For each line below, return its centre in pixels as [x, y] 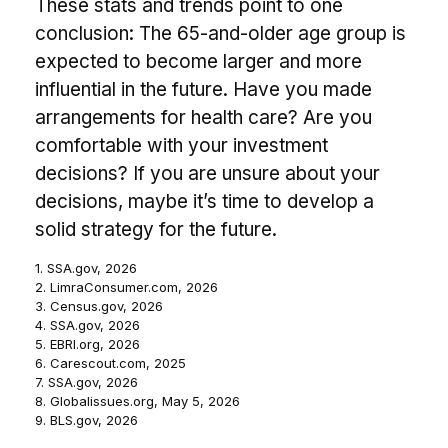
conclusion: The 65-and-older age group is [220, 33]
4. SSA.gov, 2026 [87, 324]
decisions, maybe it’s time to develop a [204, 201]
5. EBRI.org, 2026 [87, 343]
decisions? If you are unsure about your [207, 173]
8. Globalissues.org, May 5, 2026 [137, 400]
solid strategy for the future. [156, 229]
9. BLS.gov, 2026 [86, 419]
